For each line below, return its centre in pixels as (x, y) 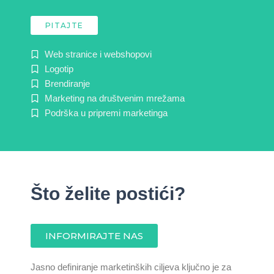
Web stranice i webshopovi (98, 54)
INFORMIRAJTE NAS (94, 236)
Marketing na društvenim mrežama (114, 98)
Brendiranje (67, 84)
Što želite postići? (108, 194)
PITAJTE (65, 25)
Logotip (59, 69)
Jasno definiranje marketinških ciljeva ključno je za (131, 267)
